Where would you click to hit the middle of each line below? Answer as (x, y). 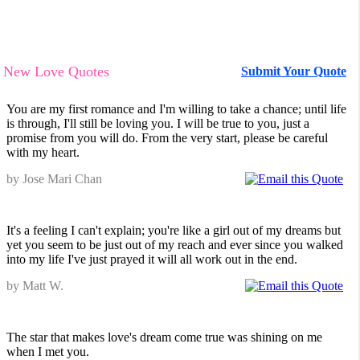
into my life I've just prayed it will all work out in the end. (152, 259)
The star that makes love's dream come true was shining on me (164, 337)
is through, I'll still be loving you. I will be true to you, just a (158, 123)
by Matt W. (35, 286)
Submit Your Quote (294, 71)
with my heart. (43, 152)
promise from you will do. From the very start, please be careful (167, 138)
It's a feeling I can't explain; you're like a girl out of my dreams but (174, 230)
